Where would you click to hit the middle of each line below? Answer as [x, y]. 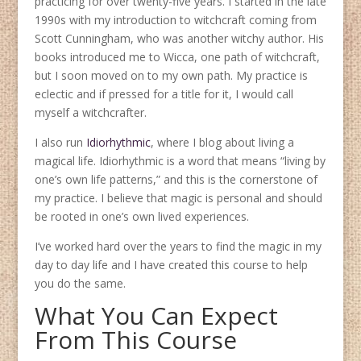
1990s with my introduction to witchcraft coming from [175, 20]
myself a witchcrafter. [90, 113]
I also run [60, 143]
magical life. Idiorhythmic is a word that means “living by [180, 161]
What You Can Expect [156, 316]
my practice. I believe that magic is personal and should [178, 198]
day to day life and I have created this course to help [171, 265]
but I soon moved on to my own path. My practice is [171, 76]
